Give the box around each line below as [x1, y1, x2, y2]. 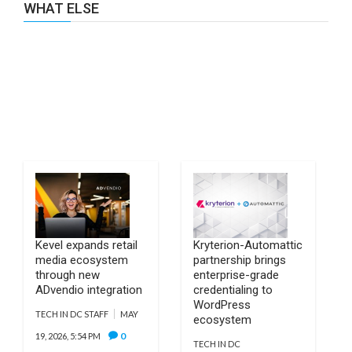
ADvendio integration [35, 283, 142, 297]
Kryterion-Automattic [192, 238, 302, 252]
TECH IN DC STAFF [35, 309, 108, 319]
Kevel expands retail [35, 238, 137, 252]
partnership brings [192, 253, 286, 267]
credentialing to [192, 283, 273, 297]
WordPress [192, 298, 251, 312]
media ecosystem [35, 253, 128, 267]
